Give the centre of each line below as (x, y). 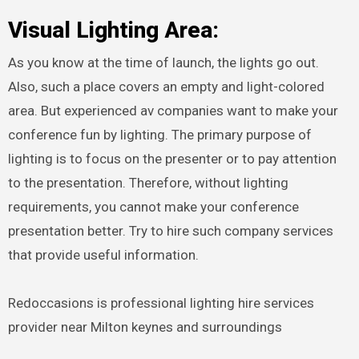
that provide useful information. (103, 254)
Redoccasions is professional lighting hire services (161, 303)
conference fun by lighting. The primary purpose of (159, 134)
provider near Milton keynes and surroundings (145, 327)
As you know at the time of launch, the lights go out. (163, 62)
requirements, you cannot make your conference (153, 206)
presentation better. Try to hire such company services (170, 230)
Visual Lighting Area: (113, 30)
